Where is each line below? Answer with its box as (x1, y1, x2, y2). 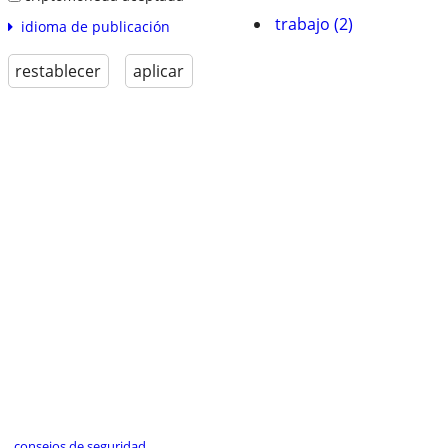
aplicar (133, 60, 185, 83)
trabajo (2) (275, 13, 353, 35)
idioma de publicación (20, 17, 170, 37)
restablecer (15, 60, 102, 83)
